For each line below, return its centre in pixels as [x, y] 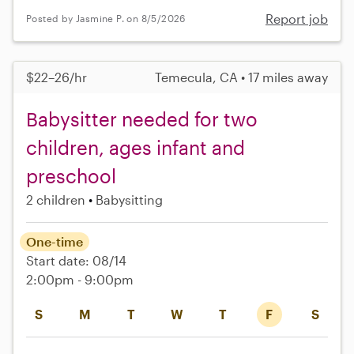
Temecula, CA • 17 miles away [241, 77]
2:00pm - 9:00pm [80, 279]
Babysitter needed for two [142, 119]
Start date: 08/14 [76, 260]
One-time [55, 241]
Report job [297, 18]
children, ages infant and [136, 147]
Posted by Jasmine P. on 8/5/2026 [106, 19]
